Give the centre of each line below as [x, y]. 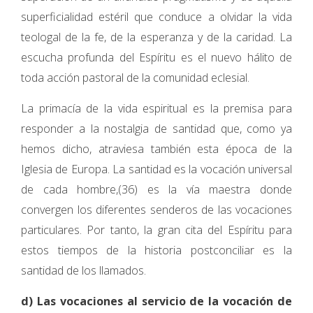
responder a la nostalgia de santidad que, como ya [156, 129]
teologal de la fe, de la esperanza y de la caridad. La [156, 37]
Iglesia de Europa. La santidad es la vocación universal [156, 169]
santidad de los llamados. [83, 270]
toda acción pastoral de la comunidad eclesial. [135, 78]
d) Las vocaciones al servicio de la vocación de [156, 301]
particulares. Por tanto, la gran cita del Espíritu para [156, 230]
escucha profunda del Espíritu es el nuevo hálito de [156, 57]
